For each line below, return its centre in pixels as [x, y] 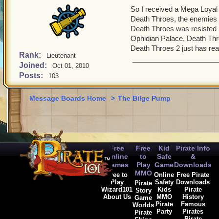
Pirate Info [193, 148]
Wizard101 [117, 189]
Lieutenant [61, 55]
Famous [193, 204]
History [193, 197]
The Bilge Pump [144, 98]
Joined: [34, 65]
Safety [164, 182]
